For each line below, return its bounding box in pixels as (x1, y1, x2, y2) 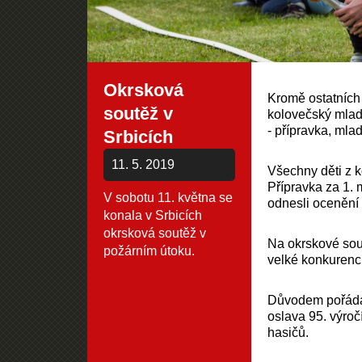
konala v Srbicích (103, 208, 202, 222)
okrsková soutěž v (103, 226, 206, 240)
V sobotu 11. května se (103, 191, 233, 204)
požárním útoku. (103, 244, 195, 258)
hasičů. (267, 326, 309, 339)
